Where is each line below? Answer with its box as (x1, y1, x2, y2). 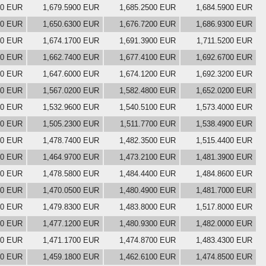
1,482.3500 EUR (119, 135, 176, 145)
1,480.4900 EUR (119, 185, 176, 195)
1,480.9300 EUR (119, 218, 176, 228)
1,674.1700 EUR (43, 36, 99, 45)
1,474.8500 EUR (196, 252, 252, 261)
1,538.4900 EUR (196, 119, 252, 128)
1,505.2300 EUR (43, 119, 99, 128)
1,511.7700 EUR (120, 119, 176, 128)
